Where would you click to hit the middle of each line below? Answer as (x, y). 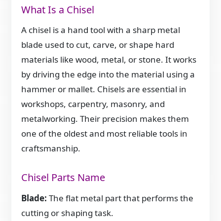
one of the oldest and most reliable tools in (105, 134)
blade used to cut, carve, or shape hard (98, 45)
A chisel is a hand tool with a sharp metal (101, 30)
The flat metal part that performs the (120, 198)
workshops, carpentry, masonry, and (93, 104)
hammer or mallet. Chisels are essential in (104, 89)
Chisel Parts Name (63, 178)
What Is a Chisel (58, 9)
